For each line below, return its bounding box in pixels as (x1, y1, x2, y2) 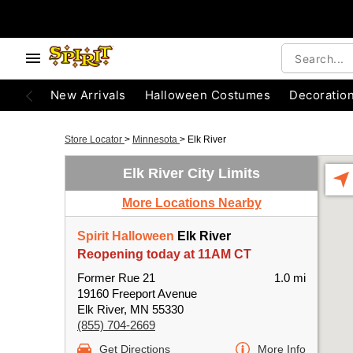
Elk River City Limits (123, 165, 260, 181)
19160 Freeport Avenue (77, 287, 197, 300)
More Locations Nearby (121, 196, 262, 210)
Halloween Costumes (144, 87, 271, 102)
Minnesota (132, 134, 180, 145)
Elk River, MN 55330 (77, 303, 184, 316)
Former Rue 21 (77, 271, 155, 284)
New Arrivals (50, 87, 126, 102)
